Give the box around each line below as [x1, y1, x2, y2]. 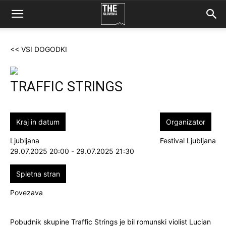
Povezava [10, 188, 43, 197]
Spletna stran [16, 169, 60, 178]
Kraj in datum [16, 118, 60, 126]
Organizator [166, 118, 205, 126]
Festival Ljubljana [160, 136, 216, 145]
